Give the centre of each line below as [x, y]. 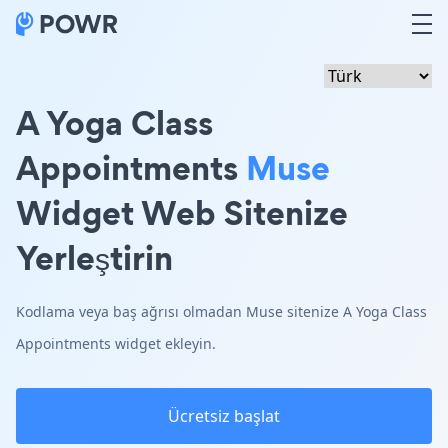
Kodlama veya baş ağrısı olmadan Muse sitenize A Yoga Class [221, 311]
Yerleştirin [94, 257]
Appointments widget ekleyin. [116, 343]
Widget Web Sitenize [182, 212]
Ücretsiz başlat [224, 416]
